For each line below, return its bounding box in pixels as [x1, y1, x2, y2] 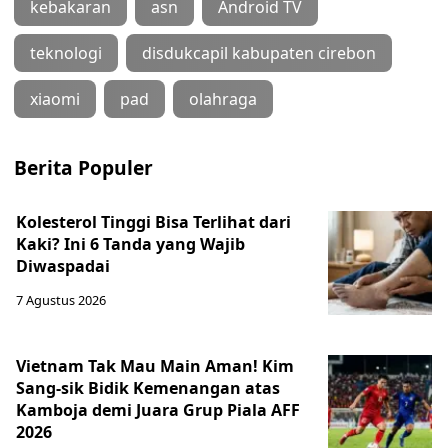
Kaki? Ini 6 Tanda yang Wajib [16, 233, 245, 255]
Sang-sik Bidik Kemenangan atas [16, 377, 280, 399]
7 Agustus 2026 [16, 291, 106, 309]
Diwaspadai [16, 255, 110, 277]
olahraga [189, 88, 257, 110]
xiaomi [30, 88, 80, 110]
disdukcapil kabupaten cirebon [142, 42, 376, 64]
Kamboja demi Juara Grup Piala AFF [16, 399, 300, 421]
